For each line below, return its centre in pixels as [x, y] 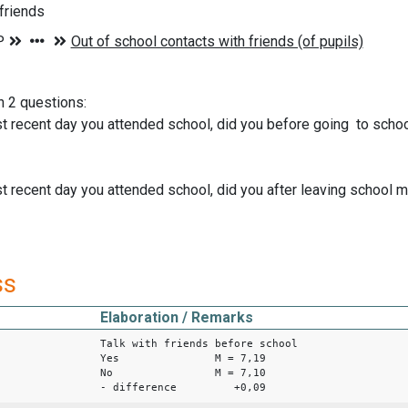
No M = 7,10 [183, 372]
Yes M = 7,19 [183, 358]
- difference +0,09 [183, 387]
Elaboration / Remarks [177, 317]
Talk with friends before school [215, 343]
